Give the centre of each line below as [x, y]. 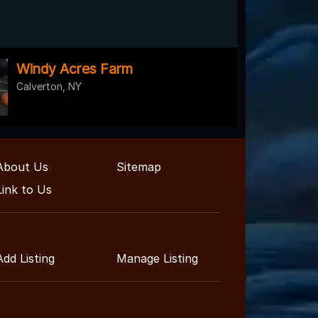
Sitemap [139, 166]
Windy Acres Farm [75, 68]
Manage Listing [157, 258]
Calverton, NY [49, 86]
